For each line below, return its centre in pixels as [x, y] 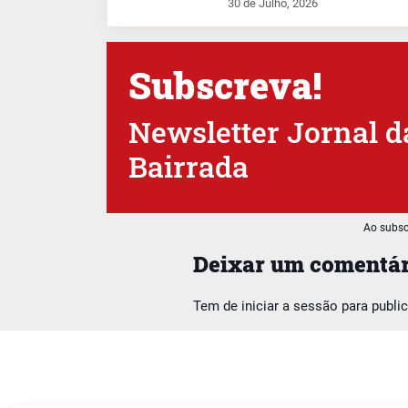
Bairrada [189, 167]
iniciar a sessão [290, 306]
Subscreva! [225, 86]
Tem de [217, 306]
